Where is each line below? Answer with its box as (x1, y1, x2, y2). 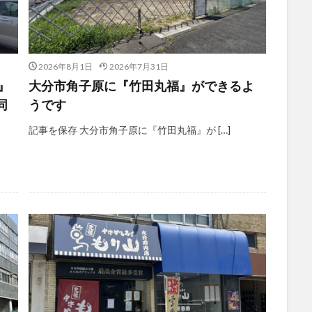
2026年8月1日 (38, 61, 93, 72)
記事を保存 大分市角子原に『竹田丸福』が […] (28, 123, 231, 136)
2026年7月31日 (109, 61, 169, 72)
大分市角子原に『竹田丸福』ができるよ (28, 77, 254, 93)
